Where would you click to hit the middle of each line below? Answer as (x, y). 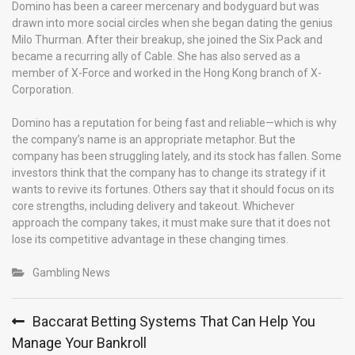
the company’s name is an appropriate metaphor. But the (154, 139)
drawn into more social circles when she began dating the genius (172, 23)
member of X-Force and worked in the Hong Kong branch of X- (167, 73)
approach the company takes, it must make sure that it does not (171, 222)
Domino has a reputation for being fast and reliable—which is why (174, 122)
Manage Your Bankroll (79, 342)
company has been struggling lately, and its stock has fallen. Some (177, 156)
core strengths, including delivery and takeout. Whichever (153, 206)
